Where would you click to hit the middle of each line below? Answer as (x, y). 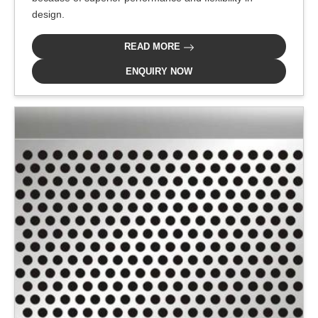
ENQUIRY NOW (159, 72)
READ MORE (153, 47)
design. (48, 15)
